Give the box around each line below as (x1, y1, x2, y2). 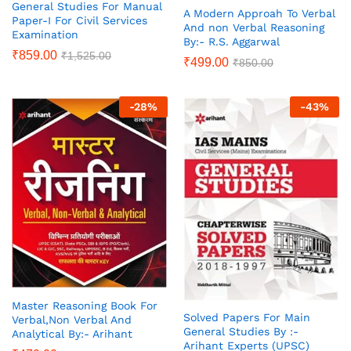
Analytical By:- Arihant (12, 327, 132, 341)
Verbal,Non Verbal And (12, 313, 132, 327)
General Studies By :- (183, 325, 299, 338)
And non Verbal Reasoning (183, 21, 324, 34)
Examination (12, 28, 78, 42)
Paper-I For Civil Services (12, 14, 147, 27)
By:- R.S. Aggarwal (183, 35, 280, 49)
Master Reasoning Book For (12, 299, 157, 313)
